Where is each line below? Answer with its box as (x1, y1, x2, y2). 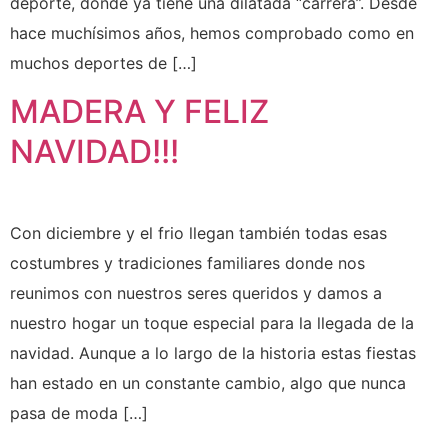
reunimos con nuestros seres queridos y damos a (10, 283, 382, 304)
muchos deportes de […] (10, 52, 197, 73)
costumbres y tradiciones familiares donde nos (10, 253, 365, 274)
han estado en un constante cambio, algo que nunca (10, 373, 406, 394)
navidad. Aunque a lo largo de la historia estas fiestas (10, 343, 416, 364)
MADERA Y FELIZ (10, 92, 269, 132)
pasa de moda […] (10, 403, 148, 424)
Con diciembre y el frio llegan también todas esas (10, 223, 387, 244)
